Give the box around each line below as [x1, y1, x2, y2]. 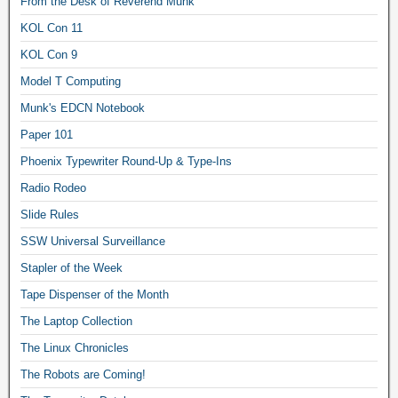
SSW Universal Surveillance [20, 235, 165, 249]
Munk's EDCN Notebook [20, 101, 145, 115]
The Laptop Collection [20, 314, 132, 329]
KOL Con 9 [20, 48, 77, 62]
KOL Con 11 [20, 21, 83, 36]
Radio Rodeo [20, 181, 86, 195]
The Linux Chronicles [20, 341, 129, 355]
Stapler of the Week [20, 261, 123, 275]
